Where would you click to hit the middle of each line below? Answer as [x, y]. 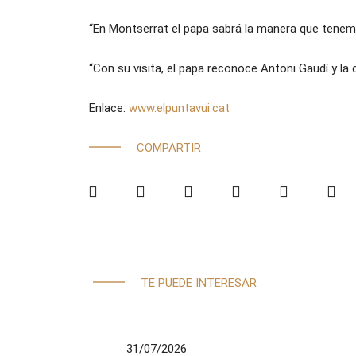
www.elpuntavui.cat [179, 108]
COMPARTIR [169, 148]
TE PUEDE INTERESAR [199, 283]
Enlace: [109, 108]
